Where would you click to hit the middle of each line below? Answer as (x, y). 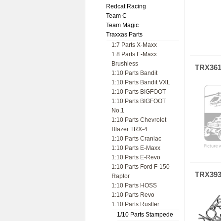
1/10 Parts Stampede (145, 215)
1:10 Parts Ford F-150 (141, 167)
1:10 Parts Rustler (135, 204)
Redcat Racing (126, 6)
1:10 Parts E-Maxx (136, 148)
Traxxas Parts (124, 35)
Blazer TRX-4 (129, 129)
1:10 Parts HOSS (134, 185)
